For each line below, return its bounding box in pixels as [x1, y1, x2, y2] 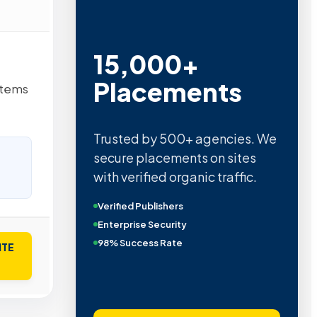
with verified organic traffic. [93, 168, 257, 185]
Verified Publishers [97, 200, 183, 212]
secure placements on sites [93, 149, 256, 166]
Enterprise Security [97, 219, 187, 231]
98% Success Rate [97, 237, 183, 249]
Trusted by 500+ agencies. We [93, 130, 277, 147]
